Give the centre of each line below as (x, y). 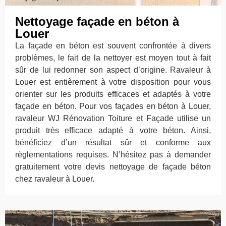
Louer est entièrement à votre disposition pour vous (113, 82)
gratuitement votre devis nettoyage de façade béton (113, 167)
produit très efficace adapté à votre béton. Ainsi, (113, 131)
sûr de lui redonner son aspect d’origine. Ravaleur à (113, 70)
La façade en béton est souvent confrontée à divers (113, 46)
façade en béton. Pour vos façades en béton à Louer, (113, 106)
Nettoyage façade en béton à (97, 22)
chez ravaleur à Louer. (55, 179)
